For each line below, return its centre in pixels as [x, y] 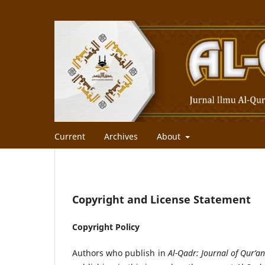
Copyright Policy [106, 227]
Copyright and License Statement [161, 199]
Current [70, 136]
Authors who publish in [120, 253]
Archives [121, 136]
